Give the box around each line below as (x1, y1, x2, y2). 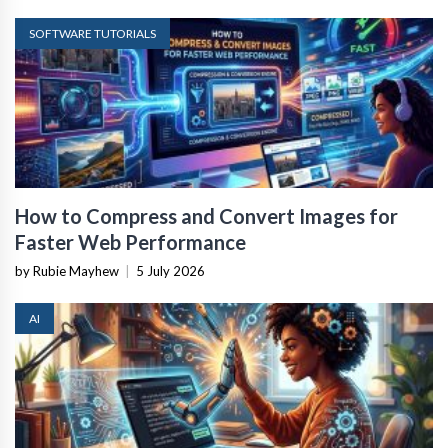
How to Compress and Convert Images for (15, 203, 398, 228)
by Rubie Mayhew (15, 262, 119, 279)
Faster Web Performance (15, 229, 246, 254)
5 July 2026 (136, 262, 205, 279)
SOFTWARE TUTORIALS (29, 25, 156, 41)
